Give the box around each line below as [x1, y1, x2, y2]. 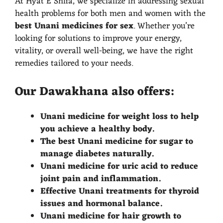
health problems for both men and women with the [15, 6, 206, 21]
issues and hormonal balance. [40, 196, 162, 212]
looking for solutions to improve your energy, [15, 31, 182, 46]
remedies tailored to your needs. [15, 56, 133, 71]
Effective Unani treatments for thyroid [40, 184, 199, 199]
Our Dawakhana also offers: [15, 81, 174, 103]
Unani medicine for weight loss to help [40, 109, 199, 124]
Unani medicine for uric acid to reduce [40, 159, 198, 174]
